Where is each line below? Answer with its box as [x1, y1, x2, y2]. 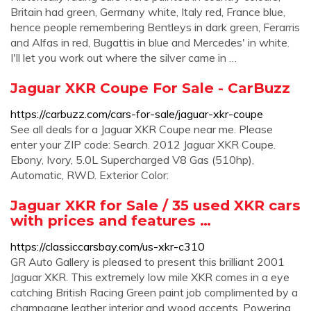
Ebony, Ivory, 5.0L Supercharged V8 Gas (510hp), [10, 153, 254, 167]
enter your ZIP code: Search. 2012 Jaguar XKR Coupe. [10, 137, 276, 151]
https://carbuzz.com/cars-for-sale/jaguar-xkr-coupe [10, 107, 263, 121]
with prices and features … [10, 212, 211, 229]
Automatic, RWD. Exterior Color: [10, 168, 169, 182]
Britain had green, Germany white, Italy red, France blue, [10, 5, 285, 19]
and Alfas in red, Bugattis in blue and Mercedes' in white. [10, 35, 289, 49]
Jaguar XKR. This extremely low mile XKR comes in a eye [10, 270, 289, 284]
